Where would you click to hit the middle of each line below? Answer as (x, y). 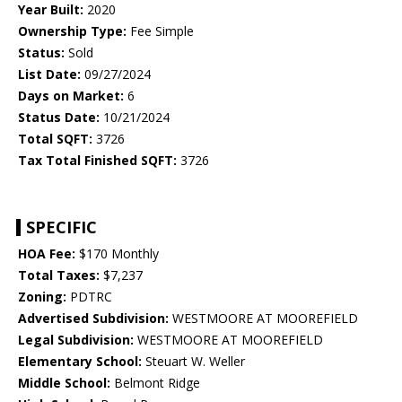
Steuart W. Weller (193, 362)
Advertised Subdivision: (93, 319)
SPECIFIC (61, 227)
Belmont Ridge (155, 383)
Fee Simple (160, 31)
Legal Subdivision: (76, 340)
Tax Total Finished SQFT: (97, 161)
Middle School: (64, 383)
